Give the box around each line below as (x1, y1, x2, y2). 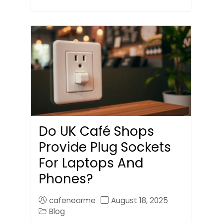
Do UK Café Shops (39, 122, 154, 140)
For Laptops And (39, 154, 143, 172)
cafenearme (49, 195, 96, 206)
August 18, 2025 (111, 195, 168, 206)
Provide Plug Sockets (39, 138, 171, 156)
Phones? (39, 169, 93, 188)
